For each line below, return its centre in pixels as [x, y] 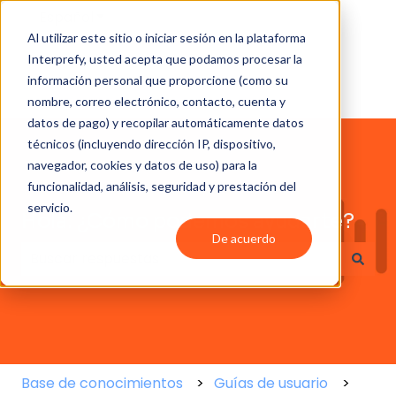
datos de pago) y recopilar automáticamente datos [165, 122]
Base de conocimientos [102, 383]
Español [66, 17]
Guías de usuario [271, 383]
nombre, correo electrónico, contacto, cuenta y [156, 101]
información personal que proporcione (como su [157, 80]
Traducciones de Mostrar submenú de [226, 17]
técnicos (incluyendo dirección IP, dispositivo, [151, 143]
